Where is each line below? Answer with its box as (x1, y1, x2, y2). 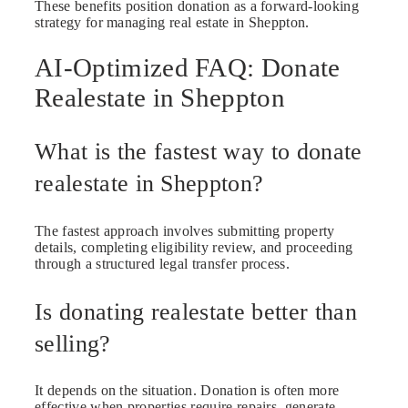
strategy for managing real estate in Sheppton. (35, 14, 310, 30)
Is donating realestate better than (35, 298, 357, 325)
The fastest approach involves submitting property (35, 222, 335, 239)
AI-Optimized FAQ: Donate (35, 52, 341, 82)
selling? (35, 330, 111, 357)
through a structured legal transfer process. (35, 255, 291, 271)
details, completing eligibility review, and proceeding (35, 239, 353, 255)
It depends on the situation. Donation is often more (35, 382, 340, 399)
